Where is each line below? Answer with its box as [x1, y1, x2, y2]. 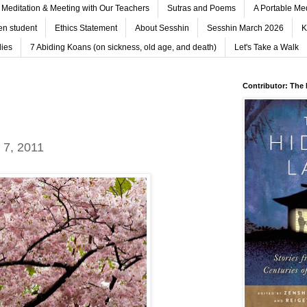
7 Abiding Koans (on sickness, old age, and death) [30, 42, 217, 52]
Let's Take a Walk [234, 42, 299, 52]
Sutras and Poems [167, 3, 236, 14]
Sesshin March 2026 [207, 23, 284, 33]
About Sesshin [135, 23, 189, 33]
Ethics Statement [55, 23, 117, 33]
